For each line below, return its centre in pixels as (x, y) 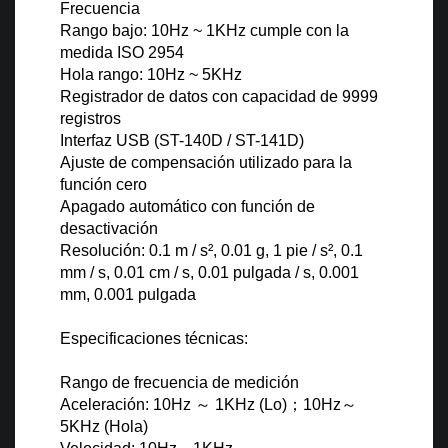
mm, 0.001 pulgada (128, 295)
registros (90, 119)
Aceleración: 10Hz (127, 405)
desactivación (109, 229)
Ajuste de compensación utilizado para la (206, 163)
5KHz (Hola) (104, 427)
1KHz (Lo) (251, 405)
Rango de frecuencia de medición (179, 383)
